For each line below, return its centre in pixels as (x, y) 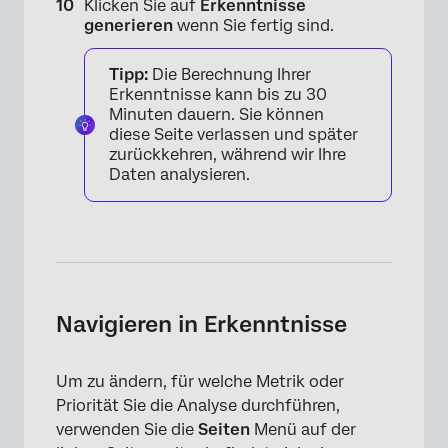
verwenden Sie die (127, 430)
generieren (130, 26)
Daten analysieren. (179, 175)
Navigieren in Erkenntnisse (201, 324)
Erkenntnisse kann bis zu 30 (218, 95)
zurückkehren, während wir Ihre (227, 155)
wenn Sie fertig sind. (255, 26)
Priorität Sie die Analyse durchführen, (198, 406)
